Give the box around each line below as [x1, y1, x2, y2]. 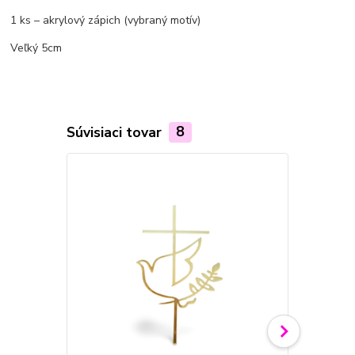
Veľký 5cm [10, 40, 63, 55]
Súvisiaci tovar [66, 122, 166, 142]
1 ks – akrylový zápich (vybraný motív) [10, 12, 201, 28]
